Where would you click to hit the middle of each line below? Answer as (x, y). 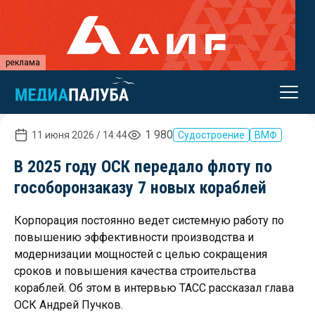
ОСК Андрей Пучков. (69, 305)
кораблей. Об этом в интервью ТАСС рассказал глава (154, 288)
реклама (23, 63)
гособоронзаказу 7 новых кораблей (140, 188)
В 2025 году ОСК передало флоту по (143, 167)
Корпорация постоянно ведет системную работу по (149, 220)
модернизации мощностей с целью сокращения (141, 254)
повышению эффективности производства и (134, 237)
